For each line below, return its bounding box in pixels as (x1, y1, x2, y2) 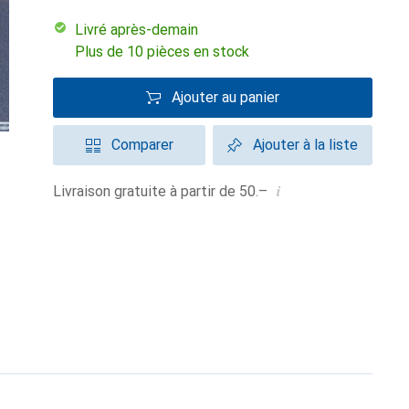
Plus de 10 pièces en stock (75, 43, 249, 60)
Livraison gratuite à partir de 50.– (61, 183, 267, 200)
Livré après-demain (83, 21, 198, 38)
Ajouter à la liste (253, 136, 358, 153)
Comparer (110, 136, 173, 153)
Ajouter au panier (172, 89, 279, 106)
